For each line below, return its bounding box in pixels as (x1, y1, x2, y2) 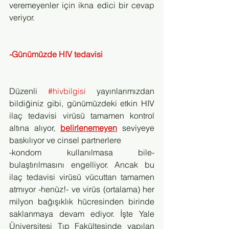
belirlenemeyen (60, 123, 117, 133)
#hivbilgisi (48, 86, 86, 96)
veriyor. (9, 12, 35, 22)
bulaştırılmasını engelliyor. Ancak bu (9, 159, 154, 170)
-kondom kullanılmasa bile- (9, 147, 154, 157)
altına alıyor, (9, 123, 60, 133)
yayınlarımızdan (86, 86, 154, 96)
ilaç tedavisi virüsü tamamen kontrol (9, 110, 154, 121)
